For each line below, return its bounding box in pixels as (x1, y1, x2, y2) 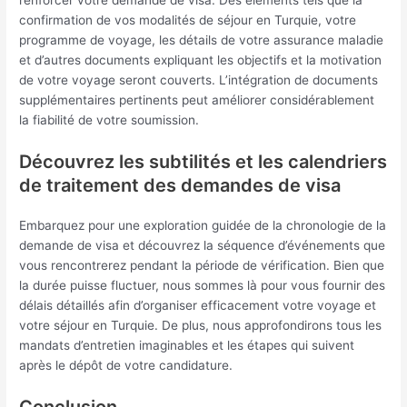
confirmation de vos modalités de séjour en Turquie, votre (19, 12, 357, 27)
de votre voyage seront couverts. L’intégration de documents (19, 72, 379, 87)
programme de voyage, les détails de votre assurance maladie (19, 32, 384, 47)
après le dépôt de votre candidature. (19, 357, 233, 372)
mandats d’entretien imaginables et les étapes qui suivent (19, 337, 355, 352)
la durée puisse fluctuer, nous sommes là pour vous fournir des (19, 277, 386, 293)
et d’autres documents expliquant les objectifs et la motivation (19, 52, 382, 67)
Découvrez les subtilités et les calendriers (19, 150, 388, 173)
